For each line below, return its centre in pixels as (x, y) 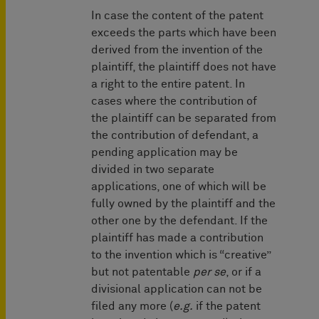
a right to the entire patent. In (168, 84)
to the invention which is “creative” (181, 255)
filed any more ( (132, 307)
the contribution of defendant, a (175, 136)
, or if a (244, 272)
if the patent (227, 307)
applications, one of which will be (179, 187)
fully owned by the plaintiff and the (183, 204)
